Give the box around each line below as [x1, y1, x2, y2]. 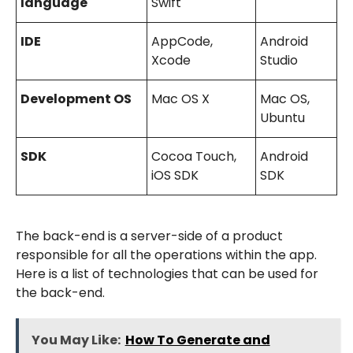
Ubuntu [259, 108, 305, 127]
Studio [259, 50, 298, 69]
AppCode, [150, 32, 213, 50]
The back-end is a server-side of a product [15, 226, 283, 245]
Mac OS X [150, 89, 210, 108]
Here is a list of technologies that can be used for [15, 264, 318, 283]
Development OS [20, 89, 132, 108]
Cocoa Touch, [150, 147, 236, 165]
